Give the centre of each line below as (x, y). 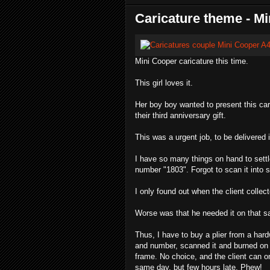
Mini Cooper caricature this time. (192, 61)
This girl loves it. (164, 83)
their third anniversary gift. (181, 115)
